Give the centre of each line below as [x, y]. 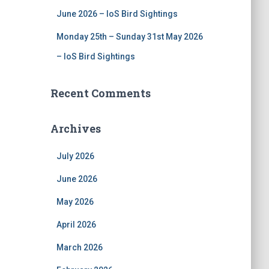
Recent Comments [100, 93]
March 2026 [79, 247]
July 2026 [75, 156]
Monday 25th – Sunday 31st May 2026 [129, 37]
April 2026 [76, 225]
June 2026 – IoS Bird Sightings [117, 14]
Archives [75, 128]
